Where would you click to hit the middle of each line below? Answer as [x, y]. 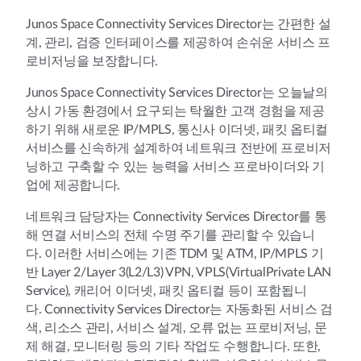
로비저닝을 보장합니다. [92, 61]
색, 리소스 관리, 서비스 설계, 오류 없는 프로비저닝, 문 [176, 328]
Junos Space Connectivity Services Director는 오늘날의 [177, 93]
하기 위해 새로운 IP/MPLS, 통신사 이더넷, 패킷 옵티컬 [177, 130]
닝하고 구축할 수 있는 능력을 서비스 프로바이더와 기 [175, 167]
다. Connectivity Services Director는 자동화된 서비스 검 [179, 309]
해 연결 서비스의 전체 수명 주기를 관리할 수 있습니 [170, 235]
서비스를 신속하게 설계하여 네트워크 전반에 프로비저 [179, 148]
